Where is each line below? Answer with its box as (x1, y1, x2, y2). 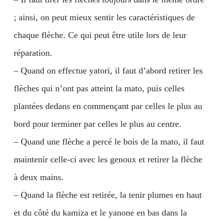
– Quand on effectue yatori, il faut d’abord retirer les (14, 66, 203, 75)
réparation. (14, 48, 52, 58)
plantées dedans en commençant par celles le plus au (14, 101, 202, 111)
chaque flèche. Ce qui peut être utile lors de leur (14, 30, 186, 40)
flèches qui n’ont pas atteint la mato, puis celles (14, 83, 184, 93)
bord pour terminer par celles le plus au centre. (14, 119, 182, 129)
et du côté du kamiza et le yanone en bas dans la (14, 208, 187, 218)
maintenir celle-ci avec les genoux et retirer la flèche (14, 154, 202, 164)
